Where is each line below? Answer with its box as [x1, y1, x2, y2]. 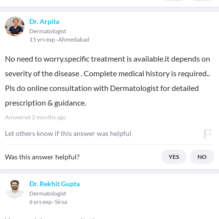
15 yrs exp [29, 36, 56, 43]
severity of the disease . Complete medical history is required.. [5, 68, 210, 78]
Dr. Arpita [29, 17, 59, 25]
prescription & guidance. [5, 98, 86, 107]
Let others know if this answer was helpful [5, 129, 131, 137]
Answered [5, 113, 32, 121]
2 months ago [32, 113, 66, 121]
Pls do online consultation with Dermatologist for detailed [5, 83, 199, 92]
